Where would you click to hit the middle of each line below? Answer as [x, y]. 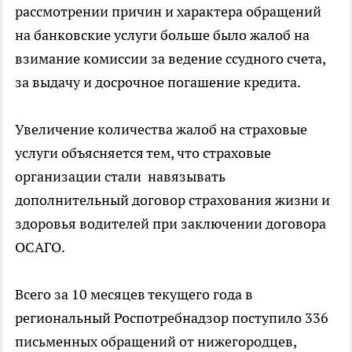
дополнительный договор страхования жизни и [172, 200]
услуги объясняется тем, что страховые [143, 153]
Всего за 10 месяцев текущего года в [134, 295]
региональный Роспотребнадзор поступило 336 [172, 318]
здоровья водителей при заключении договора [170, 224]
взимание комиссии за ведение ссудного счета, [170, 59]
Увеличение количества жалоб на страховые [161, 130]
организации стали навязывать [120, 177]
